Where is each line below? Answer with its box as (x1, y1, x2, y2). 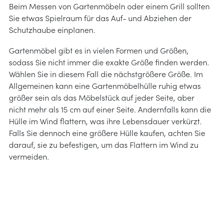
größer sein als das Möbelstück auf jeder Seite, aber (9, 91, 194, 103)
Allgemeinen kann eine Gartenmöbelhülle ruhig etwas (9, 80, 201, 91)
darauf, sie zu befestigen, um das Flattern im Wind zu (9, 138, 198, 150)
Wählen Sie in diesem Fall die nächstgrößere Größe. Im (9, 68, 203, 79)
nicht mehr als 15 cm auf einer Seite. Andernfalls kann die (9, 103, 211, 114)
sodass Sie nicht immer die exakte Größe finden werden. (9, 56, 209, 67)
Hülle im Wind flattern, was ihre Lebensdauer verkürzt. (9, 115, 202, 126)
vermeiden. (9, 150, 49, 162)
